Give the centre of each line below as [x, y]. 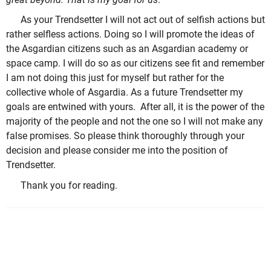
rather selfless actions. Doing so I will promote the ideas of [130, 34]
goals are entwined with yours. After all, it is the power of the [135, 107]
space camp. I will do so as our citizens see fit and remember [135, 64]
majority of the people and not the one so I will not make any [135, 122]
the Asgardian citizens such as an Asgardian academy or [127, 49]
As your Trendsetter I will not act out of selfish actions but [143, 20]
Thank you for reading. [69, 185]
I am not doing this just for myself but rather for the [115, 78]
